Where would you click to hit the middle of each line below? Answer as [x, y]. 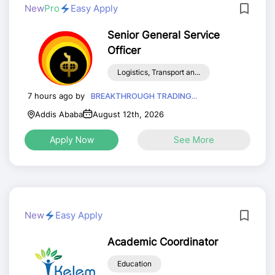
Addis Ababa [59, 114]
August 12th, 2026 [128, 114]
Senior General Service [163, 35]
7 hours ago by [56, 95]
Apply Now [72, 140]
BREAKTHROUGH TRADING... [144, 96]
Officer [124, 50]
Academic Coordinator [162, 242]
